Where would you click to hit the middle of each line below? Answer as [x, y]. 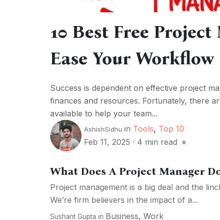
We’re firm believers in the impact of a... [124, 200]
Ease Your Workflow [132, 58]
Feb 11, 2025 [108, 142]
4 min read [157, 142]
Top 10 [171, 129]
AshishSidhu [103, 129]
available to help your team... [104, 113]
